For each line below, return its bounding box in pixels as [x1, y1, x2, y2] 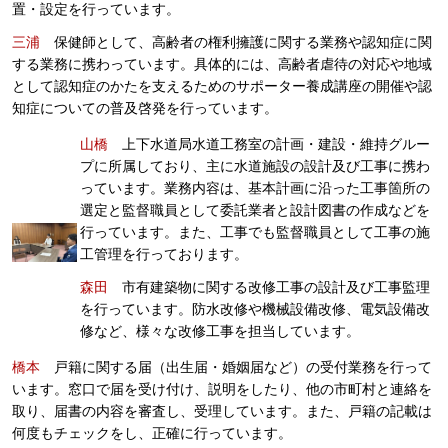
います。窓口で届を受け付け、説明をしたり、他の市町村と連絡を [12, 381, 432, 398]
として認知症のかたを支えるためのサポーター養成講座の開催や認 [12, 78, 432, 95]
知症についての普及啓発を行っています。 [12, 100, 278, 117]
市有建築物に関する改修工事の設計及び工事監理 [108, 279, 430, 296]
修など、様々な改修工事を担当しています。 [80, 323, 360, 340]
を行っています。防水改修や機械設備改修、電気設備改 [80, 301, 430, 318]
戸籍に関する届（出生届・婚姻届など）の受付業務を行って [40, 359, 432, 376]
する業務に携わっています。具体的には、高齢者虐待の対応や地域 [12, 56, 432, 73]
